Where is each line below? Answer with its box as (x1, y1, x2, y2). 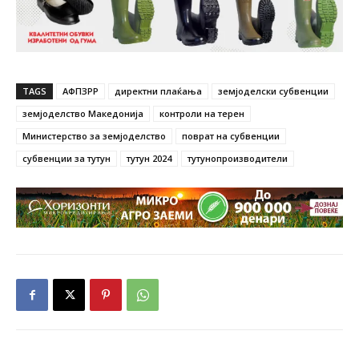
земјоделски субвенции (218, 84, 329, 97)
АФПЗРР (63, 84, 99, 97)
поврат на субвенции (182, 129, 280, 142)
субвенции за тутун (22, 151, 111, 164)
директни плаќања (115, 84, 202, 97)
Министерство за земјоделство (22, 129, 166, 142)
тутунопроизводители (188, 151, 288, 164)
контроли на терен (159, 107, 244, 119)
